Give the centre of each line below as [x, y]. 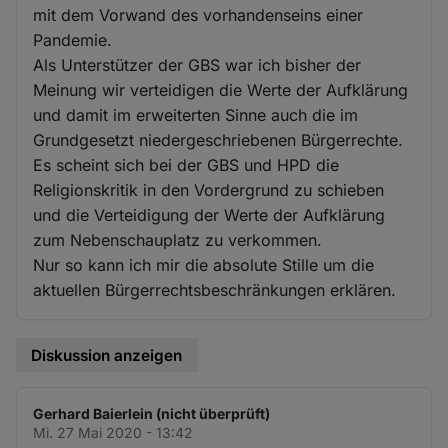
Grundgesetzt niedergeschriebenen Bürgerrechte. [218, 139]
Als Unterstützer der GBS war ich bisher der [197, 64]
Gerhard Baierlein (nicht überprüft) [152, 414]
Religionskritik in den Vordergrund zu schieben [209, 189]
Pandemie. [73, 39]
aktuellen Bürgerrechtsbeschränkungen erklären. [215, 289]
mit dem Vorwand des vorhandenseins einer [198, 14]
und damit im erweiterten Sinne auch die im [196, 114]
